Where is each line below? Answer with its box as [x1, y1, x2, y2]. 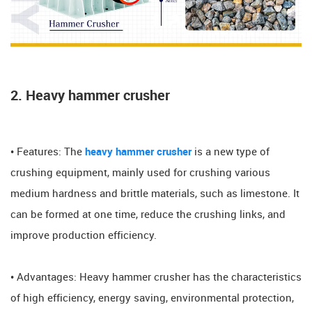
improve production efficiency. [10, 230, 157, 242]
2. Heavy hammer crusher [10, 88, 170, 104]
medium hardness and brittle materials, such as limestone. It [10, 188, 299, 200]
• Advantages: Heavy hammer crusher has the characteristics [10, 272, 302, 283]
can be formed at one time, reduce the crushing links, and [10, 209, 286, 221]
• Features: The [10, 146, 85, 158]
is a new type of [192, 146, 270, 158]
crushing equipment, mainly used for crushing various [10, 167, 270, 179]
